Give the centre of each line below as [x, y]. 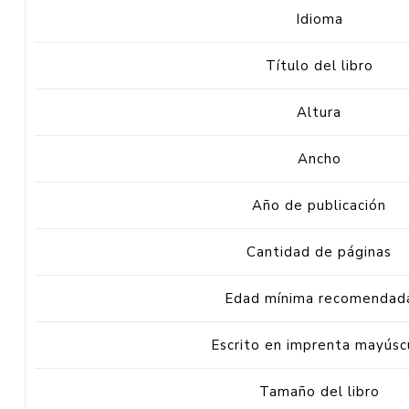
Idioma [319, 19]
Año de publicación [320, 205]
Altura [320, 112]
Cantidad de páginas [320, 252]
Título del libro [319, 65]
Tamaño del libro [319, 391]
